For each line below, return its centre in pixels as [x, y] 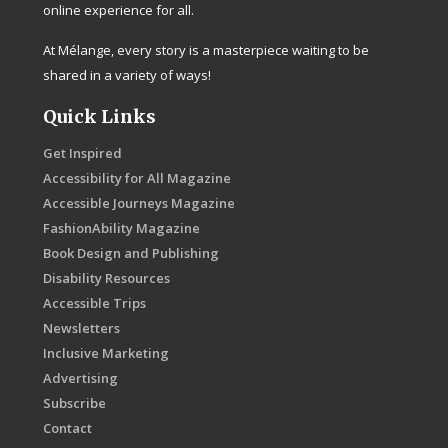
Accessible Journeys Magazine [139, 203]
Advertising [81, 378]
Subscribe [75, 403]
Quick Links [100, 117]
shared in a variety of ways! [127, 75]
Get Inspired [83, 153]
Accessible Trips [95, 303]
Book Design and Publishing [131, 253]
